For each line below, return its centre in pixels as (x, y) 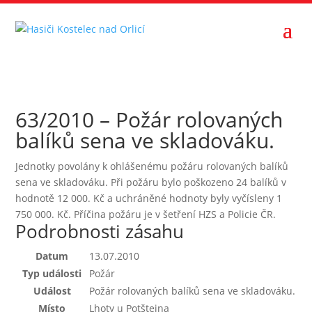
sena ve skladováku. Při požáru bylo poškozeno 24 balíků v (151, 182)
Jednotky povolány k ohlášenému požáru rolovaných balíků (152, 166)
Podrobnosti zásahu (100, 231)
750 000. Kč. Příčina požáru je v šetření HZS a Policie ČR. (146, 214)
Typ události (52, 273)
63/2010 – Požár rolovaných (149, 119)
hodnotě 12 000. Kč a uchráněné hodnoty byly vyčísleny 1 (149, 198)
